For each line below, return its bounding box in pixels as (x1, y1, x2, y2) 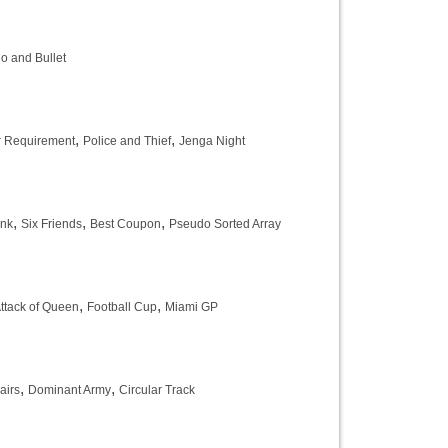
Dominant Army (28, 383, 111, 397)
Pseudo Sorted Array (169, 217, 281, 231)
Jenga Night (179, 134, 245, 148)
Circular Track (119, 383, 195, 397)
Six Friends (21, 217, 82, 231)
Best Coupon (90, 217, 161, 231)
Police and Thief (83, 134, 171, 148)
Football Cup (87, 300, 157, 314)
